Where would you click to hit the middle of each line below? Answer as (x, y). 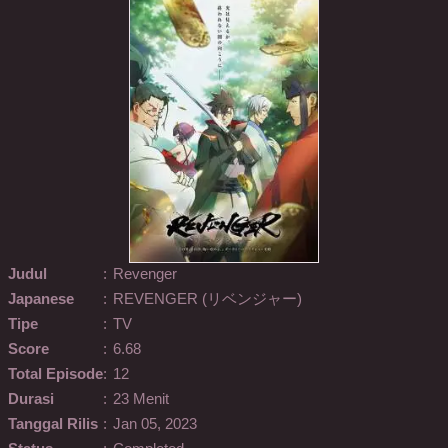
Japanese (41, 299)
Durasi (31, 399)
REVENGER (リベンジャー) (207, 299)
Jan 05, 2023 (155, 424)
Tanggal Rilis (53, 424)
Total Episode (55, 374)
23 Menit (141, 399)
